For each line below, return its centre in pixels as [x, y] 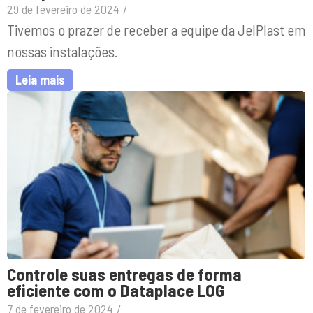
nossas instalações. [62, 52]
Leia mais [40, 80]
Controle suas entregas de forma [124, 274]
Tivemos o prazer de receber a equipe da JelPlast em [156, 30]
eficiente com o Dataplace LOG [116, 290]
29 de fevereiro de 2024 [63, 9]
